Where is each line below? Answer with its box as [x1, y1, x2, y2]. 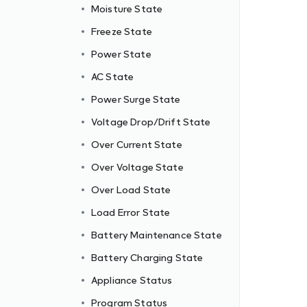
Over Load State [91, 184, 171, 195]
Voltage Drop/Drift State [91, 116, 211, 127]
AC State [91, 71, 134, 82]
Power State [91, 48, 151, 60]
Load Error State [91, 206, 171, 218]
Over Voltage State [91, 161, 184, 173]
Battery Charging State [91, 251, 204, 263]
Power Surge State [91, 93, 181, 105]
